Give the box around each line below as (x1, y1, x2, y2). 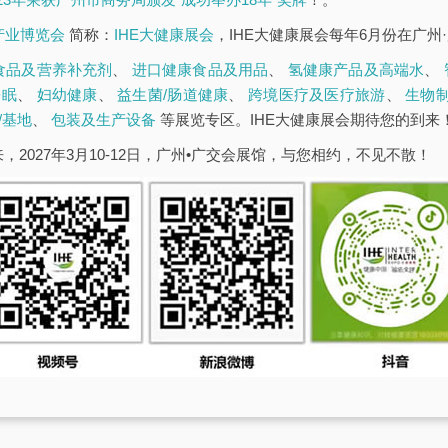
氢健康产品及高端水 (287, 61, 425, 78)
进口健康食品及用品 (131, 61, 269, 78)
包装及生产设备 (51, 111, 156, 128)
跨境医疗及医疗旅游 (248, 86, 386, 103)
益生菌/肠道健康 (117, 86, 229, 103)
